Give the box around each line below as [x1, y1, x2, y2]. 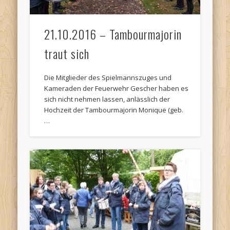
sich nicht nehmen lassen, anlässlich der [44, 94, 170, 104]
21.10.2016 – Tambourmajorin [44, 25, 182, 44]
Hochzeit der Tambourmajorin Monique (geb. [44, 105, 184, 115]
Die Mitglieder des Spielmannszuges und [44, 73, 172, 83]
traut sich [44, 44, 90, 63]
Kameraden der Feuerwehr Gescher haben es [44, 84, 189, 93]
